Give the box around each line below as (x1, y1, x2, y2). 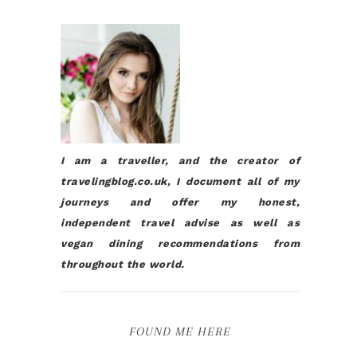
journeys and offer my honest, (61, 196, 300, 208)
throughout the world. (61, 258, 185, 270)
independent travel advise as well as (61, 217, 300, 229)
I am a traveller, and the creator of (61, 155, 300, 167)
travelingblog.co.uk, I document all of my (61, 175, 300, 187)
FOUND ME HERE (129, 324, 231, 339)
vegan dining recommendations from (61, 237, 300, 249)
